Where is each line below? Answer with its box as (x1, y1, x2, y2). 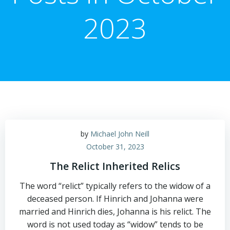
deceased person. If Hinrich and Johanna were (27, 193, 203, 204)
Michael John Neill (90, 129, 149, 139)
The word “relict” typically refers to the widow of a (20, 180, 210, 191)
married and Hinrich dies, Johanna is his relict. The (19, 206, 211, 217)
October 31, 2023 (86, 142, 144, 151)
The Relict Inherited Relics (50, 159, 180, 173)
